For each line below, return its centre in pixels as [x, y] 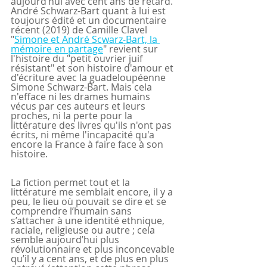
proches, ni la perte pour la [73, 116]
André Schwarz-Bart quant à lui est [89, 11]
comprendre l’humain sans [72, 211]
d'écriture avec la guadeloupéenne [89, 78]
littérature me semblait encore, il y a [93, 192]
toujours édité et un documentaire [90, 21]
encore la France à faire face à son [88, 145]
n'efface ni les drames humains [82, 97]
